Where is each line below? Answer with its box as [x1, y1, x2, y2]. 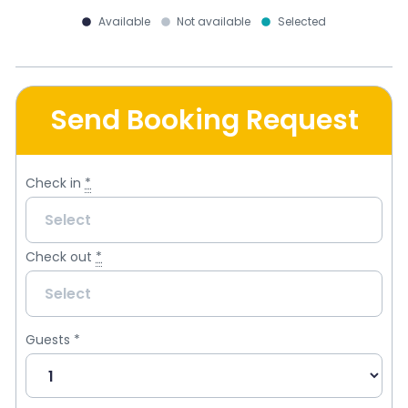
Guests [25, 331, 74, 350]
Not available [177, 14, 251, 30]
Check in [25, 174, 81, 193]
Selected [277, 14, 326, 30]
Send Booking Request [49, 101, 359, 140]
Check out [25, 248, 92, 267]
